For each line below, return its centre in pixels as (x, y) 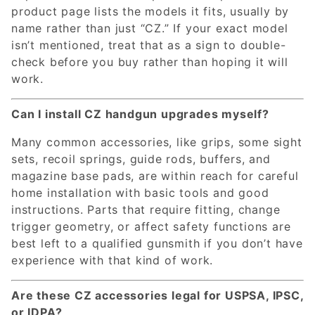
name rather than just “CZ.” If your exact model (150, 28)
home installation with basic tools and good (140, 192)
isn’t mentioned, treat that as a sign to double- (149, 45)
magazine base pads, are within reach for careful (155, 175)
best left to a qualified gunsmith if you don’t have (157, 243)
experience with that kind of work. (112, 260)
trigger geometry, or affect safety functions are (151, 226)
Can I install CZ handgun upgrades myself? (140, 114)
